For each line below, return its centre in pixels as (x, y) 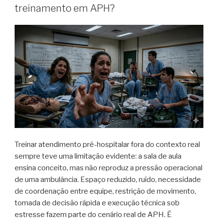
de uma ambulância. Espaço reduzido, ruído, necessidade (108, 179)
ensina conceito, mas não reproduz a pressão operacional (109, 168)
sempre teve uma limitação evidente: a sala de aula (98, 156)
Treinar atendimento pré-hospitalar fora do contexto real (107, 144)
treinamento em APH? (65, 9)
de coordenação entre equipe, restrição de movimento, (105, 191)
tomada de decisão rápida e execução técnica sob (97, 203)
